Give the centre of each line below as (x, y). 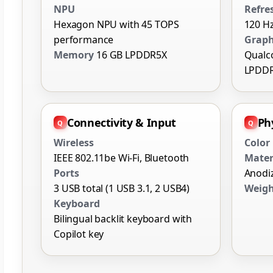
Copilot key (79, 234)
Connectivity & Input (122, 123)
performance (84, 40)
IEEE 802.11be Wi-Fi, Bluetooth (122, 158)
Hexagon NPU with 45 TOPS (117, 25)
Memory (74, 55)
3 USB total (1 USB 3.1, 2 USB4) (122, 189)
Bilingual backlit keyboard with (123, 219)
